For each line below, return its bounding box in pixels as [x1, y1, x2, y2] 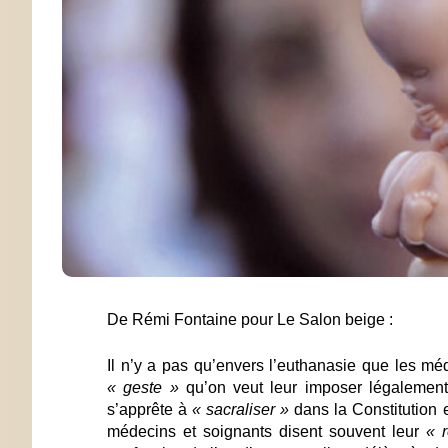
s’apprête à [107, 400, 193, 418]
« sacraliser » [192, 400, 290, 418]
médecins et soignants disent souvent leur [107, 422, 427, 440]
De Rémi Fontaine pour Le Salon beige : [107, 310, 393, 328]
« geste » [107, 378, 179, 396]
